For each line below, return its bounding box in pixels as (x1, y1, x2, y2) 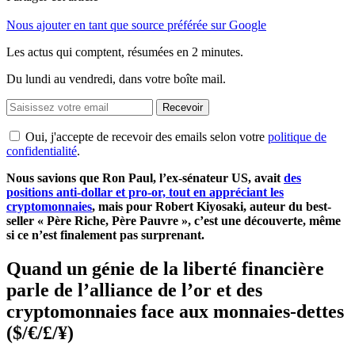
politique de (268, 129, 326, 143)
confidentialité (6, 143, 77, 158)
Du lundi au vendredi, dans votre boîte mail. (6, 71, 226, 86)
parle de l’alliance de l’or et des (6, 279, 262, 300)
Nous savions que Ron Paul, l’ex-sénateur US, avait (6, 170, 284, 185)
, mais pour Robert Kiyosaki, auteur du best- (92, 199, 331, 213)
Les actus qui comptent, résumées (6, 44, 177, 59)
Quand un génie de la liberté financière (6, 258, 324, 279)
